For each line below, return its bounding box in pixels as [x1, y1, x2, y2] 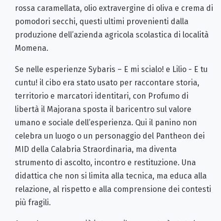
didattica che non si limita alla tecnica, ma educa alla [15, 171, 207, 181]
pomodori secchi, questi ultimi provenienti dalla [15, 17, 188, 27]
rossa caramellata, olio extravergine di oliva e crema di [15, 3, 213, 13]
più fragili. [15, 198, 51, 208]
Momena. [15, 43, 48, 53]
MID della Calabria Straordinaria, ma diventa [15, 145, 177, 154]
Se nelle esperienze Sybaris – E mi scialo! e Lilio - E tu [15, 65, 208, 74]
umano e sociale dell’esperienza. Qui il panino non [15, 118, 197, 128]
